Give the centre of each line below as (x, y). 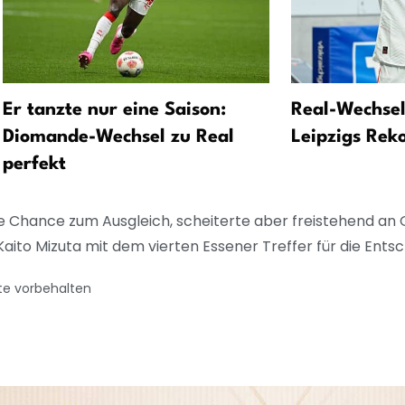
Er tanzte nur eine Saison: (114, 111)
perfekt (34, 165)
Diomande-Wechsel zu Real (118, 138)
